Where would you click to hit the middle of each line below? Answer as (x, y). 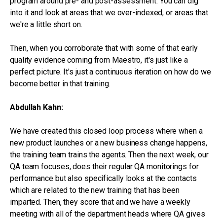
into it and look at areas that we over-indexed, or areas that (109, 13)
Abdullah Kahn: (37, 107)
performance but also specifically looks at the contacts (103, 178)
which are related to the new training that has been (95, 190)
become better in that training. (60, 84)
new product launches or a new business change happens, (109, 143)
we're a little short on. (46, 24)
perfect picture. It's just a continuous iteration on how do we (110, 72)
